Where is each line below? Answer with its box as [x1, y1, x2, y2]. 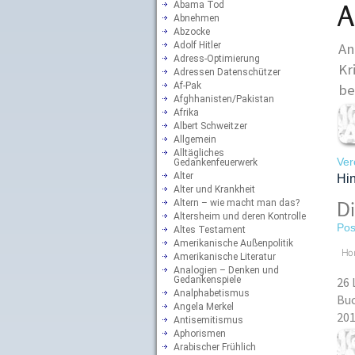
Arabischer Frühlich [174, 341, 256, 353]
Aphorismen [174, 327, 226, 339]
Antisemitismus [174, 314, 243, 326]
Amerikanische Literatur [174, 250, 276, 262]
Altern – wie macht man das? [174, 197, 300, 208]
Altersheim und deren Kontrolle [174, 210, 306, 222]
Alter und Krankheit [174, 183, 255, 195]
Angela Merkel [174, 300, 234, 312]
